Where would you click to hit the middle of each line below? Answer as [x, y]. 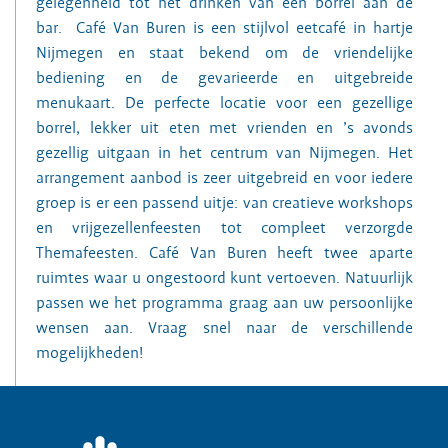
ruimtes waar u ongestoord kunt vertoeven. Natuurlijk [224, 278]
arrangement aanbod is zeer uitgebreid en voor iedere [224, 178]
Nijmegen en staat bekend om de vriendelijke [224, 53]
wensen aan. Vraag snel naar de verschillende [224, 328]
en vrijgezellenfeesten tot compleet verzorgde [224, 228]
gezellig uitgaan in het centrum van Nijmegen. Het [224, 153]
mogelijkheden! [89, 353]
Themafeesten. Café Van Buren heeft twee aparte [224, 253]
